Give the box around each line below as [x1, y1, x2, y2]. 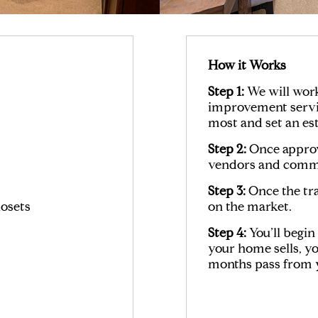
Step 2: [207, 141, 246, 157]
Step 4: [207, 224, 246, 241]
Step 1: [207, 83, 244, 99]
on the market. [207, 198, 292, 214]
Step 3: [207, 182, 246, 199]
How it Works [207, 57, 286, 73]
